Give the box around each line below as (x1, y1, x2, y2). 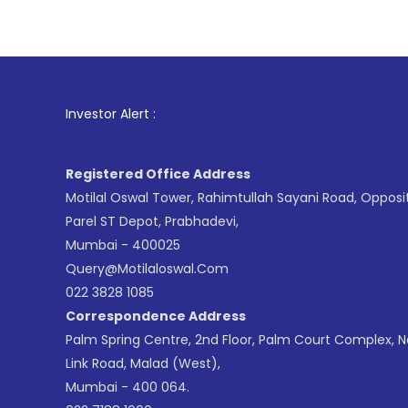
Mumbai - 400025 (66, 236, 180, 254)
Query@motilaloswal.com (66, 260, 229, 278)
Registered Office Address (66, 165, 250, 183)
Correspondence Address (66, 307, 246, 325)
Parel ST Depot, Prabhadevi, (66, 212, 239, 230)
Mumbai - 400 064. (66, 378, 189, 396)
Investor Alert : (66, 105, 156, 123)
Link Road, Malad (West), (66, 354, 220, 372)
